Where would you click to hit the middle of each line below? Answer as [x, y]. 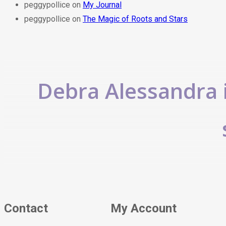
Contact [26, 209]
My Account [144, 209]
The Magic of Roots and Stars [135, 19]
